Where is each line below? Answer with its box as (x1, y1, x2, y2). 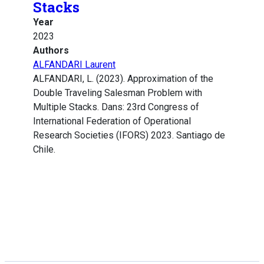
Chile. (33, 144, 55, 156)
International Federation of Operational (33, 115, 191, 127)
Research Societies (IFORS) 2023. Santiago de (33, 130, 225, 141)
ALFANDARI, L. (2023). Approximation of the (33, 73, 213, 85)
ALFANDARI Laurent (33, 59, 115, 71)
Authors (33, 45, 69, 57)
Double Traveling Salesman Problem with (33, 87, 202, 99)
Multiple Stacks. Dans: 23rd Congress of (33, 101, 199, 113)
